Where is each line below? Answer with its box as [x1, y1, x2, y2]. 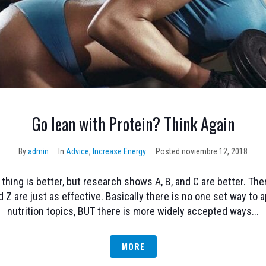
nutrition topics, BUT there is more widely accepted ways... [7, 205, 259, 218]
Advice [66, 147, 89, 157]
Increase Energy [93, 147, 146, 157]
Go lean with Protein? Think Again [31, 112, 235, 137]
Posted [156, 147, 182, 157]
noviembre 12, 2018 [182, 147, 248, 157]
